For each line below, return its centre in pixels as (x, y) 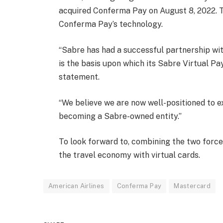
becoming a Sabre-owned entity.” (120, 116)
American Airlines (76, 186)
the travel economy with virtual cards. (129, 155)
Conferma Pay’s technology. (111, 24)
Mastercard (192, 186)
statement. (79, 77)
